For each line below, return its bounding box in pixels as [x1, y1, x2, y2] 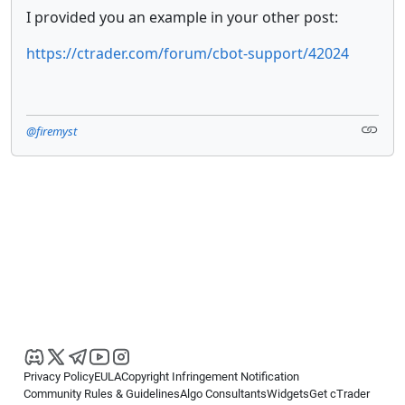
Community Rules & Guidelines [24, 387, 180, 400]
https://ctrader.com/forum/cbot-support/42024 [26, 42, 349, 63]
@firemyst [26, 122, 77, 139]
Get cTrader [309, 387, 370, 400]
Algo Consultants [180, 387, 267, 400]
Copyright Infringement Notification [121, 370, 299, 383]
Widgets [267, 387, 309, 400]
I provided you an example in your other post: [26, 6, 338, 27]
